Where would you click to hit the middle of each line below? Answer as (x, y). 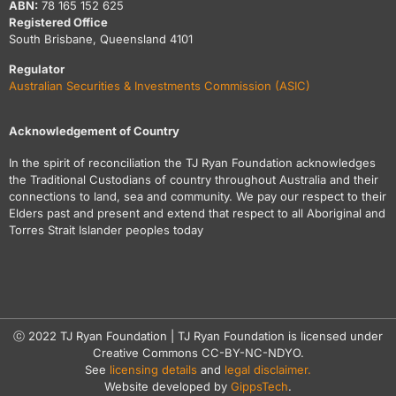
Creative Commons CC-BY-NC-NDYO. (198, 353)
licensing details (153, 369)
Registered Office (58, 22)
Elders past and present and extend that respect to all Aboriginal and (197, 213)
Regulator (37, 69)
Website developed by (168, 386)
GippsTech (259, 386)
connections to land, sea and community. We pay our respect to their (198, 196)
